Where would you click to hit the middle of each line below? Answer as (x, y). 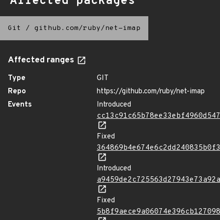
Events (20, 105)
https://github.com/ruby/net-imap (151, 92)
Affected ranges (42, 60)
